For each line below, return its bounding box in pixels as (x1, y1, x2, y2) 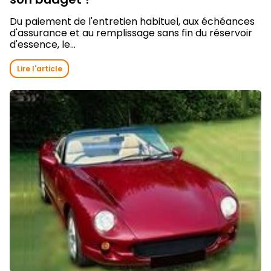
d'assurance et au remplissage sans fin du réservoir (10, 26, 252, 41)
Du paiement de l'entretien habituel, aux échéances (10, 15, 255, 29)
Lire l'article (16, 63, 62, 74)
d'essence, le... (10, 38, 76, 52)
